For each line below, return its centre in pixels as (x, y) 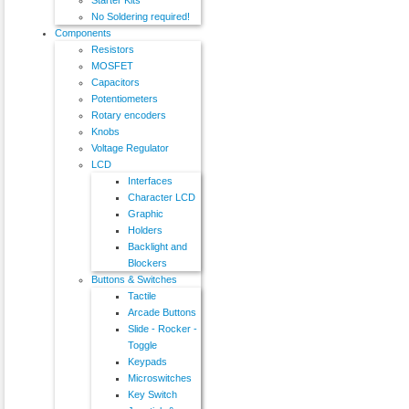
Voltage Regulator (130, 147)
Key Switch (152, 394)
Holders (145, 230)
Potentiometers (125, 98)
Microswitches (160, 378)
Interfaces (150, 180)
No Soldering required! (141, 16)
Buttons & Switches (134, 279)
